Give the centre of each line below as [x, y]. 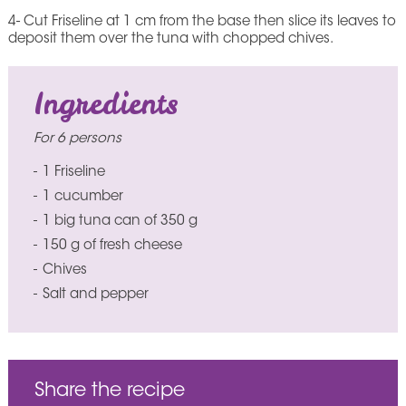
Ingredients [106, 103]
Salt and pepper [95, 295]
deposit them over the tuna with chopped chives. [170, 39]
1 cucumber [82, 197]
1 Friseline [73, 172]
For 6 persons [77, 139]
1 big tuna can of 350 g [120, 221]
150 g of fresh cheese [112, 246]
